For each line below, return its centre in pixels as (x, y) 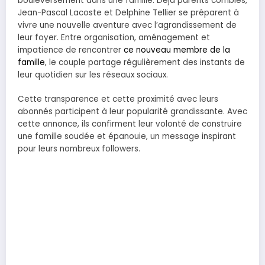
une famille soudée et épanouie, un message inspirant (127, 136)
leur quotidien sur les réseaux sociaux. (93, 75)
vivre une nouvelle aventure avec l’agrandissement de (127, 25)
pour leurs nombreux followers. (79, 148)
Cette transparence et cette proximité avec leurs (118, 99)
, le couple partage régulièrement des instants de (145, 63)
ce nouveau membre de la (177, 50)
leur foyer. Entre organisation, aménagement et (114, 38)
